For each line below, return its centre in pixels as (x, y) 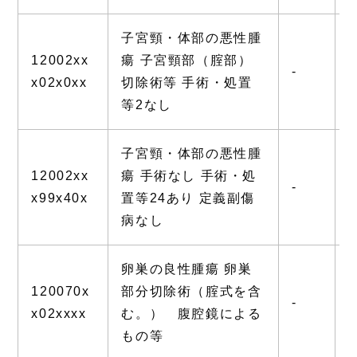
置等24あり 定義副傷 (188, 198)
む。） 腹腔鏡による (192, 314)
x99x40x (60, 198)
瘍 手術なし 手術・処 (189, 176)
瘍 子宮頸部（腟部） (187, 61)
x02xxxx (59, 314)
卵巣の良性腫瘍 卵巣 (187, 269)
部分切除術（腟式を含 (192, 292)
